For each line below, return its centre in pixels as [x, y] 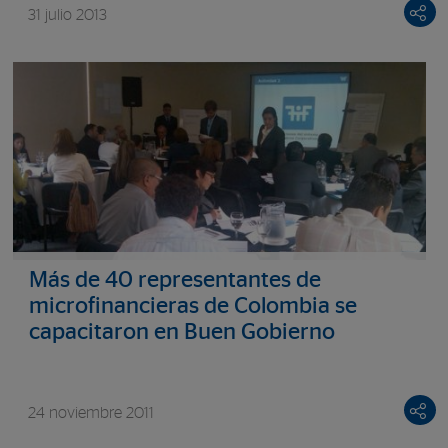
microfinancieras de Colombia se [192, 307]
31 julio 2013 [67, 15]
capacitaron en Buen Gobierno [181, 333]
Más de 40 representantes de [174, 281]
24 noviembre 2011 [90, 412]
